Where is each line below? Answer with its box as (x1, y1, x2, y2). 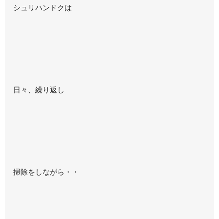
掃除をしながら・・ (13, 167, 80, 177)
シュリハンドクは (13, 3, 72, 13)
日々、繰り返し (13, 85, 65, 95)
